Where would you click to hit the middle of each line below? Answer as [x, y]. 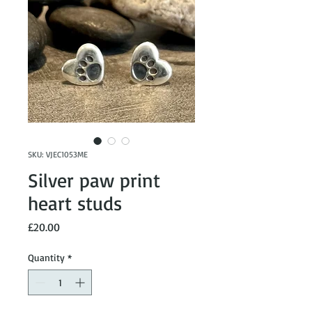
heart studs [75, 203]
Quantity [46, 257]
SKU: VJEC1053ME [58, 154]
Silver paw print [94, 180]
